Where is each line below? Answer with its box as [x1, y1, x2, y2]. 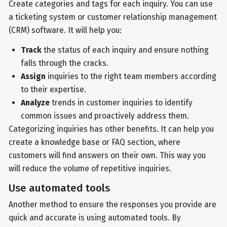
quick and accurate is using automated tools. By [9, 213, 181, 223]
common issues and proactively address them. [20, 111, 189, 121]
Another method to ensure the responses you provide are [9, 200, 217, 210]
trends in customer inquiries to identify [49, 98, 193, 108]
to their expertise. [20, 85, 86, 95]
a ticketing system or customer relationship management [9, 12, 217, 22]
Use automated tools [9, 182, 110, 195]
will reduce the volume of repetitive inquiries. [9, 164, 172, 174]
